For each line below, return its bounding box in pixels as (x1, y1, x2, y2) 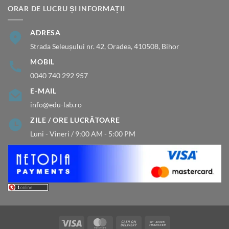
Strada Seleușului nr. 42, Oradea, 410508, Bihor (30, 41, 180, 51)
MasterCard (110, 218, 146, 226)
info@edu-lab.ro (30, 100, 82, 109)
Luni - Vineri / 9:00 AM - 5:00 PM (30, 129, 136, 139)
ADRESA (30, 28, 61, 37)
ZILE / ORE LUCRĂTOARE (30, 116, 120, 125)
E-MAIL (30, 86, 57, 96)
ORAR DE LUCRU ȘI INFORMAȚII (8, 4, 125, 13)
